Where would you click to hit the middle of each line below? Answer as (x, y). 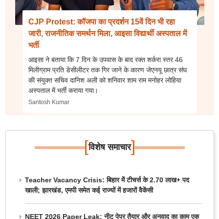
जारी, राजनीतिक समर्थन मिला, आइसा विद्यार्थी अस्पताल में (107, 33)
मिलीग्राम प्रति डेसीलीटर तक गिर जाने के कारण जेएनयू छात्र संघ (107, 70)
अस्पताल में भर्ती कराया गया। (63, 90)
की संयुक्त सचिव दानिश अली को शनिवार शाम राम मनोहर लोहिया (105, 80)
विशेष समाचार (109, 147)
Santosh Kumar (49, 102)
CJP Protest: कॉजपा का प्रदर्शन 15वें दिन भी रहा (101, 22)
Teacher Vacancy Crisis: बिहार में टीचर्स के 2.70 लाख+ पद (107, 180)
